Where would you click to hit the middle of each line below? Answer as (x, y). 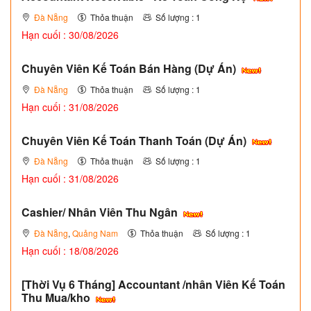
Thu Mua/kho (57, 298)
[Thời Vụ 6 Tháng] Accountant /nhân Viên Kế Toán (153, 285)
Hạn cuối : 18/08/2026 (70, 251)
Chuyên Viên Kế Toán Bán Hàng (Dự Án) (130, 68)
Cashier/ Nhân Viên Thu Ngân (101, 212)
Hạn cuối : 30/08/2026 (70, 35)
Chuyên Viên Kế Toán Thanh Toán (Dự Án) (135, 140)
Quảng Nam (95, 233)
